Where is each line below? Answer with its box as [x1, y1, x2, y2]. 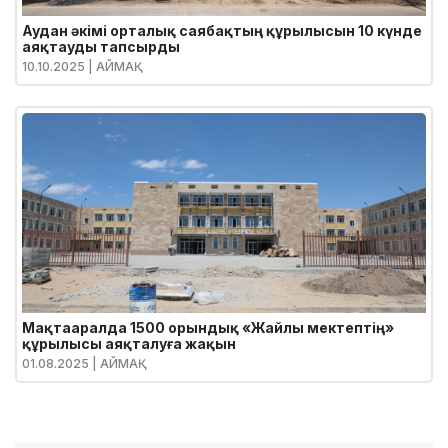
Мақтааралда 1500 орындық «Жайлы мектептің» [22, 319, 394, 337]
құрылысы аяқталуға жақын [22, 335, 236, 353]
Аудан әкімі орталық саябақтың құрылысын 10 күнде [22, 22, 422, 40]
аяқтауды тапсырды [22, 38, 180, 56]
